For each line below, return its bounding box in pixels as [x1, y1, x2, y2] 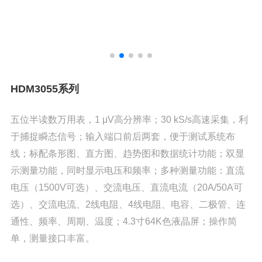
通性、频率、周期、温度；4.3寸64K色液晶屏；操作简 [11, 216, 237, 227]
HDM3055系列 [11, 82, 80, 95]
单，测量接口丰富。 [11, 233, 95, 244]
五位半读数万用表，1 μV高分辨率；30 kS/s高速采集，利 [11, 115, 249, 125]
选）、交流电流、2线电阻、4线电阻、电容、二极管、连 [11, 199, 246, 210]
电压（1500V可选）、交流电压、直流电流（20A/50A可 [11, 182, 243, 193]
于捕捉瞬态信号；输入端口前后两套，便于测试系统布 [11, 132, 236, 142]
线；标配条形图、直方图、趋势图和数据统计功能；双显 [11, 149, 245, 159]
